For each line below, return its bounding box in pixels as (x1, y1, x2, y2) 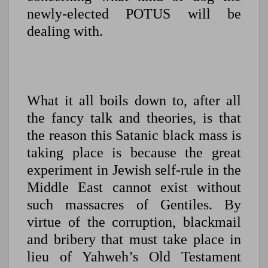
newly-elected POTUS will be (27, 6, 241, 22)
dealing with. (27, 23, 103, 39)
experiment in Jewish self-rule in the (27, 162, 241, 178)
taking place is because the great (27, 145, 241, 161)
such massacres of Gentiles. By (27, 197, 241, 213)
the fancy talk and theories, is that (27, 110, 241, 126)
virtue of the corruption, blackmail (27, 214, 241, 230)
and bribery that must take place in (27, 232, 241, 248)
